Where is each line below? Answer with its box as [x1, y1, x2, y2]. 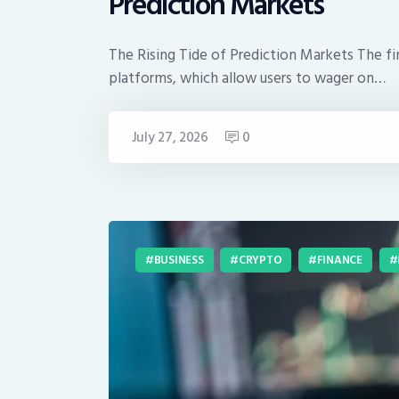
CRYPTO [238, 249, 282, 270]
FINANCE [316, 249, 362, 270]
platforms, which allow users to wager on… [109, 66, 386, 92]
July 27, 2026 [131, 126, 208, 149]
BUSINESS [153, 249, 204, 270]
